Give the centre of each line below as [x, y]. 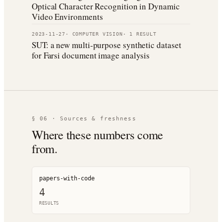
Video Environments [67, 17]
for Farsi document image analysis [91, 55]
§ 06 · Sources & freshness [84, 119]
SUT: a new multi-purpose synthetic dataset [107, 45]
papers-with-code [67, 178]
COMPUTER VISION [97, 34]
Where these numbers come [98, 135]
